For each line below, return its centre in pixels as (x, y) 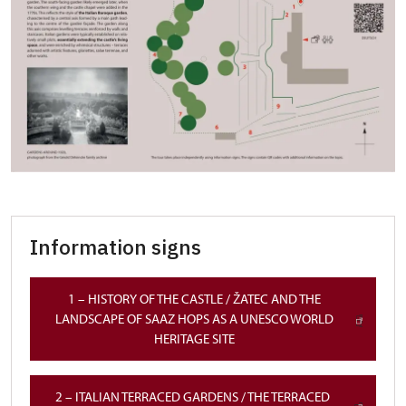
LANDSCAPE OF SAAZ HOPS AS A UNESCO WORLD (194, 319)
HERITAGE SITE (194, 339)
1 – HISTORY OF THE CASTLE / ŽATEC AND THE (194, 299)
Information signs (116, 247)
